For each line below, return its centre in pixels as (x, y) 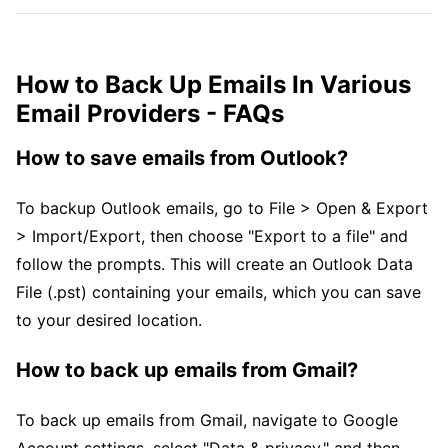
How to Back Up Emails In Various (213, 84)
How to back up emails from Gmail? (187, 370)
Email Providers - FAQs (150, 113)
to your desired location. (109, 320)
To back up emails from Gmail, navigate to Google (207, 420)
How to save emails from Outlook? (182, 158)
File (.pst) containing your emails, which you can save (218, 292)
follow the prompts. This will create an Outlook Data (214, 264)
